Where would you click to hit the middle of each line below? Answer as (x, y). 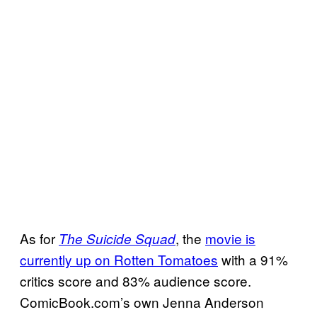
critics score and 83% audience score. (136, 280)
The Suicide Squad (117, 238)
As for (39, 238)
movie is (230, 238)
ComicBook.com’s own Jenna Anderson (142, 301)
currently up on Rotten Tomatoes (119, 259)
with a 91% (253, 259)
